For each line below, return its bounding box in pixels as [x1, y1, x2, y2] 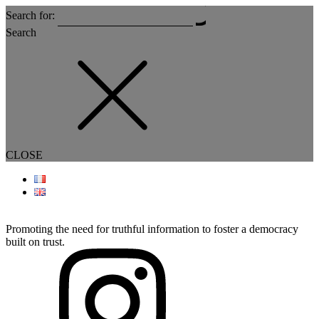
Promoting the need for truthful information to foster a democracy [6, 223, 298, 236]
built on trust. [6, 236, 65, 249]
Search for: [6, 9, 55, 21]
